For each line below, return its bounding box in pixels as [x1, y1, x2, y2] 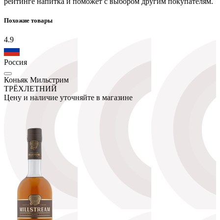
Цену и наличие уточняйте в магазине [4, 93, 133, 102]
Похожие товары [4, 16, 53, 24]
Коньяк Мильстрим [4, 75, 69, 84]
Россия [4, 57, 27, 66]
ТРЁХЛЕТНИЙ [4, 84, 57, 93]
